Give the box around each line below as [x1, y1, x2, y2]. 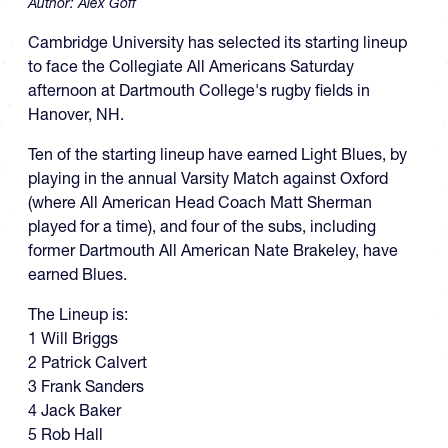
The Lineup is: [28, 303, 128, 324]
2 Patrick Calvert [28, 351, 147, 372]
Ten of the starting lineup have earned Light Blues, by [28, 143, 407, 164]
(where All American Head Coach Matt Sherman [28, 191, 372, 212]
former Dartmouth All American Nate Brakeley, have [28, 239, 398, 260]
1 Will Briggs [28, 327, 118, 348]
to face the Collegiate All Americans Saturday [28, 55, 354, 76]
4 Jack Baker [28, 399, 121, 420]
